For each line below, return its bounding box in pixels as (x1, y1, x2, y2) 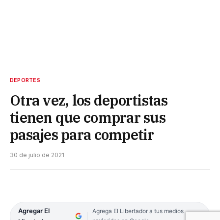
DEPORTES (10, 77, 40, 84)
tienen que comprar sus (10, 108, 166, 127)
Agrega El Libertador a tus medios (92, 207, 184, 215)
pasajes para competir (10, 125, 154, 144)
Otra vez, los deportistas (10, 91, 167, 110)
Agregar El (18, 207, 50, 215)
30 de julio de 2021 (10, 151, 64, 159)
